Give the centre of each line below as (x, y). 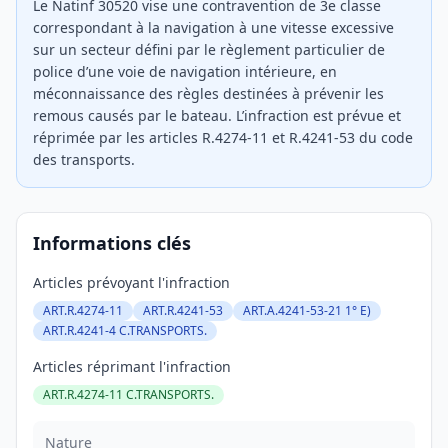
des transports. (84, 159)
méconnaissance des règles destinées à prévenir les (208, 93)
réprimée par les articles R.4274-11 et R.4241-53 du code (223, 137)
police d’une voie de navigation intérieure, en (185, 71)
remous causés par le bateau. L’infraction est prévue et (217, 115)
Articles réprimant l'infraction (132, 366)
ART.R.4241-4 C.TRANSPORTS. (125, 330)
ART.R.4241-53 (183, 310)
